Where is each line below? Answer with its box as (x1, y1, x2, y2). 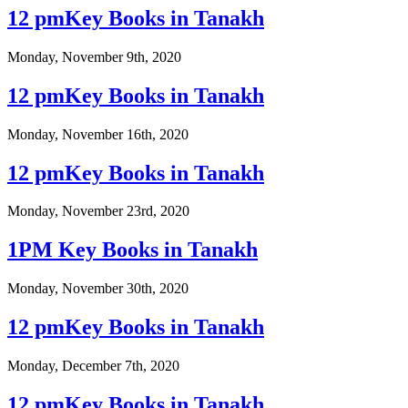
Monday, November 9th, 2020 (7, 48, 181, 65)
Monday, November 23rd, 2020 (7, 203, 189, 219)
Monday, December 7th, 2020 (7, 358, 179, 374)
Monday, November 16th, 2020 (7, 126, 189, 142)
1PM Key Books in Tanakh (7, 238, 258, 262)
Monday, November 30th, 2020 (7, 280, 189, 297)
